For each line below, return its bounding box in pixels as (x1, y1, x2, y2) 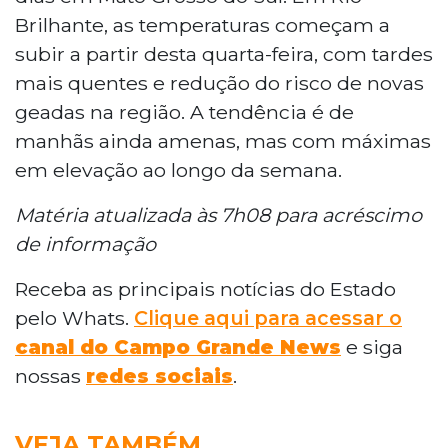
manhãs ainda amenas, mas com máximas (15, 128, 431, 153)
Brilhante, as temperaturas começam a (15, 12, 390, 37)
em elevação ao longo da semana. (15, 157, 342, 182)
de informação (15, 231, 156, 256)
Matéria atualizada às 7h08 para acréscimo (15, 202, 422, 227)
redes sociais (86, 363, 233, 388)
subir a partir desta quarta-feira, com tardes (15, 41, 433, 66)
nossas (15, 363, 86, 388)
